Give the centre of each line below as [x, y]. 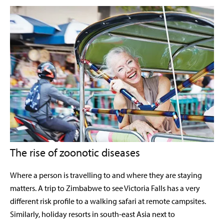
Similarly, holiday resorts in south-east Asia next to [92, 214]
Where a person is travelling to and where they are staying [106, 175]
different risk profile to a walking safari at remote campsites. [108, 201]
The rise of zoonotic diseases [75, 153]
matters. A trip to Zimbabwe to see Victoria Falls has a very [105, 188]
